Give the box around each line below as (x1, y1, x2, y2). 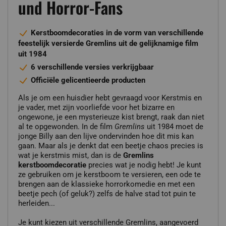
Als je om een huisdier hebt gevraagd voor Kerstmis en (18, 93, 202, 102)
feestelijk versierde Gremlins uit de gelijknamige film (18, 38, 198, 48)
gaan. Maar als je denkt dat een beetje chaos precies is (18, 141, 203, 150)
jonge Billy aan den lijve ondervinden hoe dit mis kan (18, 131, 194, 141)
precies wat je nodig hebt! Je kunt (86, 160, 201, 169)
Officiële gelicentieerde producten (31, 75, 145, 85)
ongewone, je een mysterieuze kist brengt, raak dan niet (18, 112, 204, 122)
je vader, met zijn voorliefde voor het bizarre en (18, 102, 175, 112)
